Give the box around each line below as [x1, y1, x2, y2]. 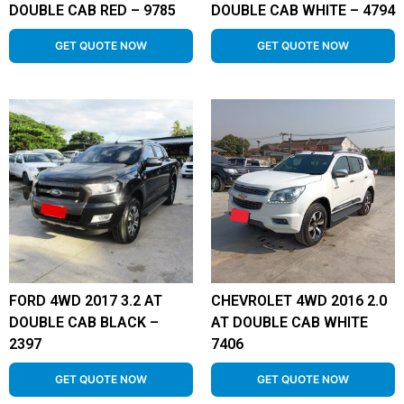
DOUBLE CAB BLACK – [9, 314, 159, 331]
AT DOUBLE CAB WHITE [211, 314, 368, 331]
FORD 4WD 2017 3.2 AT [9, 292, 162, 309]
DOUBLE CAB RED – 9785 [9, 2, 176, 19]
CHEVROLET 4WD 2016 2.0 [211, 292, 387, 309]
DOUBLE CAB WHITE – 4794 [211, 2, 395, 19]
